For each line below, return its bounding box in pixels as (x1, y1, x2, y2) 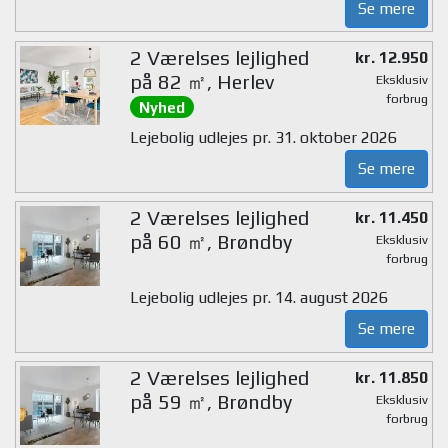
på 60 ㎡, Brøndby (129, 230, 292, 254)
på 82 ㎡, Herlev (129, 69, 274, 93)
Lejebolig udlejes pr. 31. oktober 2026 (129, 128, 397, 148)
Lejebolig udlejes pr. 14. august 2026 (129, 287, 388, 307)
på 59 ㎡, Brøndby (129, 389, 292, 413)
